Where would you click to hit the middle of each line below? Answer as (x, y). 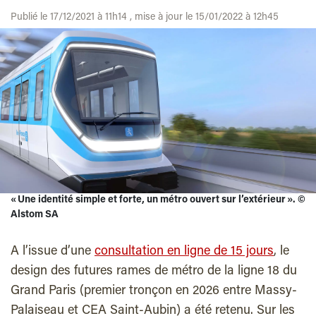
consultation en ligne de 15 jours (184, 251)
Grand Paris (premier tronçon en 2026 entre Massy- (154, 291)
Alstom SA (35, 215)
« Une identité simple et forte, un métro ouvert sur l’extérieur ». (154, 200)
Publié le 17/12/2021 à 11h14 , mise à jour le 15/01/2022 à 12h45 (145, 18)
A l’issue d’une (53, 251)
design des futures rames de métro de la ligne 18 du (154, 271)
